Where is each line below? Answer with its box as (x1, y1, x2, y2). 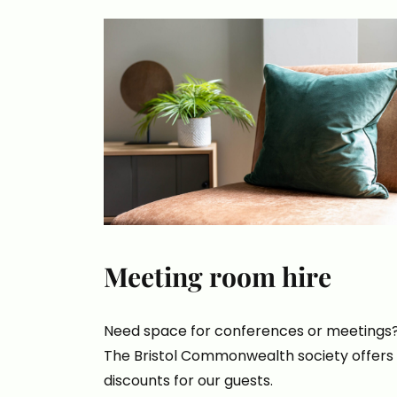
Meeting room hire (104, 259, 331, 295)
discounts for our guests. (104, 370, 273, 392)
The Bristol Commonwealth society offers (104, 346, 393, 367)
